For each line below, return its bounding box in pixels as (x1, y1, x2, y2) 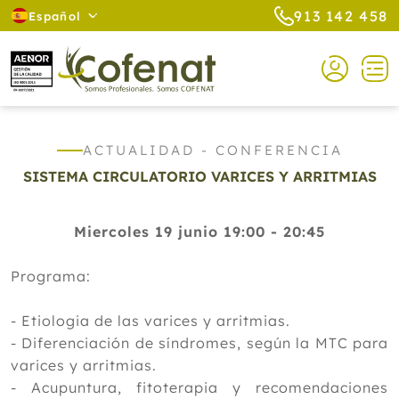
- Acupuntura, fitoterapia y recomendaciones (11, 379, 388, 396)
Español (28, 8, 82, 23)
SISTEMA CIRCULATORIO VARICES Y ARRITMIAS (22, 167, 377, 185)
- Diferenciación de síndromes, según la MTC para (11, 334, 388, 352)
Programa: (11, 267, 91, 285)
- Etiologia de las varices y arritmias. (11, 312, 290, 330)
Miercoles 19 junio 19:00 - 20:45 (74, 223, 325, 240)
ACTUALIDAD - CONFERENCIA (82, 142, 343, 159)
